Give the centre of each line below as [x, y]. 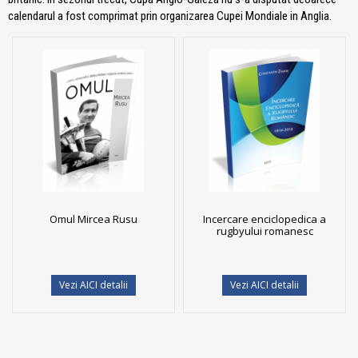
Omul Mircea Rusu [93, 219]
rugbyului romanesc [265, 231]
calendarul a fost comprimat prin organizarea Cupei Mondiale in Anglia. [170, 16]
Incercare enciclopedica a [265, 219]
